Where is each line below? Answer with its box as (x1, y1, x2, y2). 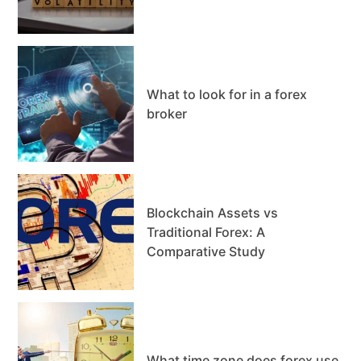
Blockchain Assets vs (147, 204, 279, 221)
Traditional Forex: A (147, 223, 266, 240)
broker (147, 105, 188, 122)
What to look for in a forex (147, 85, 308, 102)
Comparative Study (147, 243, 266, 259)
